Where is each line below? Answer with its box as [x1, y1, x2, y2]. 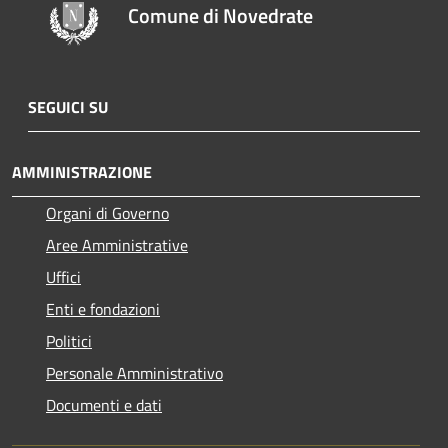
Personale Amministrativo [46, 361, 223, 386]
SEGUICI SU [28, 95, 108, 120]
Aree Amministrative [46, 233, 188, 258]
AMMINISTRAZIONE [12, 160, 152, 185]
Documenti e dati [46, 393, 162, 418]
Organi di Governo [46, 201, 169, 226]
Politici [46, 329, 92, 354]
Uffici [46, 265, 81, 290]
